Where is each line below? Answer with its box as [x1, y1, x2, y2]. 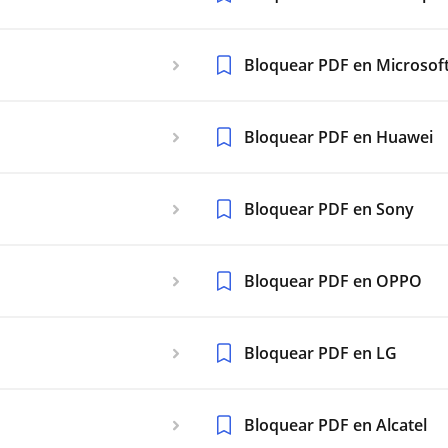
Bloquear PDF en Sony [244, 198, 414, 220]
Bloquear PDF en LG [244, 342, 397, 364]
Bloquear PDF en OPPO [244, 270, 422, 292]
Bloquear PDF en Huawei [244, 126, 433, 148]
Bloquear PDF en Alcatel [244, 414, 427, 436]
